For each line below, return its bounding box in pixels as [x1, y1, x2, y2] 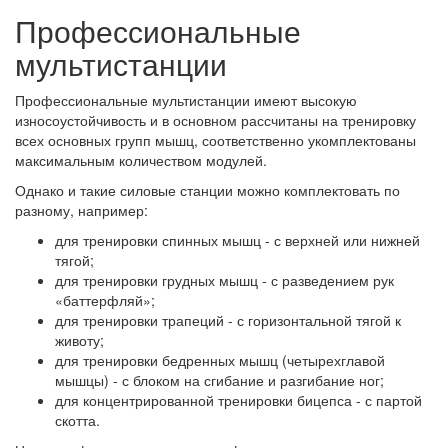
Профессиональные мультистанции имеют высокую [15, 90, 357, 110]
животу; [55, 330, 104, 350]
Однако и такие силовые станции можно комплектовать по [15, 180, 400, 200]
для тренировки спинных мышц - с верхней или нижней [55, 230, 420, 250]
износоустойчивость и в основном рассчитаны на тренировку [15, 110, 416, 130]
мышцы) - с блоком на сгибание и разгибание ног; [55, 370, 384, 390]
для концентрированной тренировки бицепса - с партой [55, 390, 422, 410]
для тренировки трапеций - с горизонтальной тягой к [55, 310, 401, 330]
